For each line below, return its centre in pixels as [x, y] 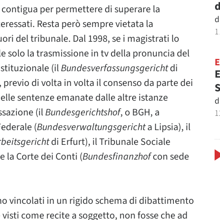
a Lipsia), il [168, 127]
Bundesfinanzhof [117, 157]
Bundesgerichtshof [83, 112]
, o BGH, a [140, 112]
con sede [170, 157]
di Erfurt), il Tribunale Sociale [110, 142]
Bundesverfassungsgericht [114, 68]
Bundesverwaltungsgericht [91, 127]
